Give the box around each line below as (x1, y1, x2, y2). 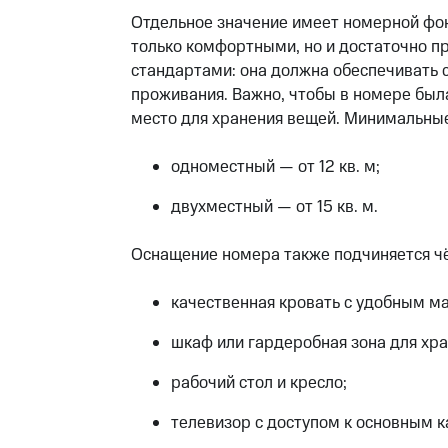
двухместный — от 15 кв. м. (170, 195, 378, 219)
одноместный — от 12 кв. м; (170, 155, 380, 179)
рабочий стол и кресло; (170, 371, 347, 395)
